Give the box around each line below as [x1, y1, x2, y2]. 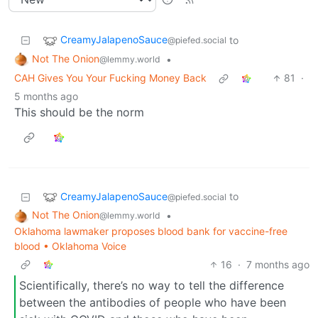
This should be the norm [14, 105, 144, 120]
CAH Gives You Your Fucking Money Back [14, 72, 207, 84]
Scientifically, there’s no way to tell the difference [19, 278, 284, 292]
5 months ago [14, 90, 78, 103]
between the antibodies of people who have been [19, 295, 286, 309]
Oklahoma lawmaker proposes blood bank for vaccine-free [14, 225, 287, 238]
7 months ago [246, 258, 309, 271]
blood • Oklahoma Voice [14, 240, 126, 253]
